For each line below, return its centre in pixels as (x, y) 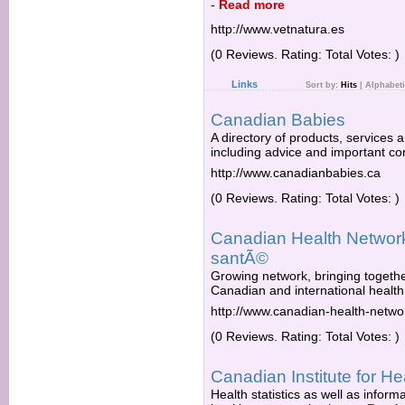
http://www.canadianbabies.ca (296, 173)
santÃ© (240, 258)
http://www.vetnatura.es (278, 29)
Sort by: (323, 85)
